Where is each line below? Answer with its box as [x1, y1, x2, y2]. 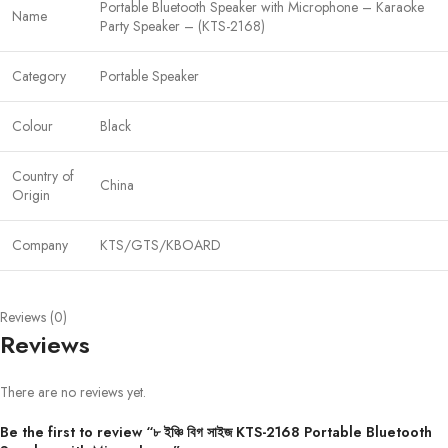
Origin [12, 184, 50, 205]
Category [12, 65, 66, 86]
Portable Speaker [100, 65, 199, 86]
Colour [12, 115, 53, 136]
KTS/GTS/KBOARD [100, 234, 221, 255]
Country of [12, 165, 74, 186]
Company [12, 234, 68, 255]
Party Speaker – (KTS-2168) [100, 15, 265, 36]
